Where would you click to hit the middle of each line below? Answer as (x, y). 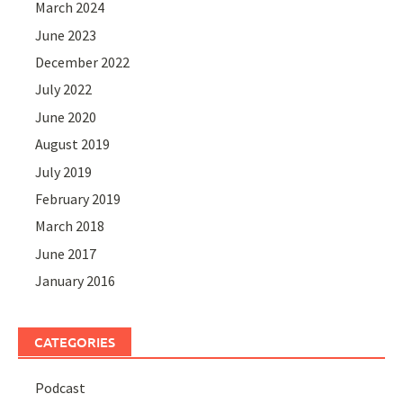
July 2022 (64, 90)
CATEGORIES (75, 342)
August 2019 (73, 144)
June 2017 (66, 253)
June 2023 (66, 35)
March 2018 (70, 226)
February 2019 (78, 198)
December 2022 (83, 63)
